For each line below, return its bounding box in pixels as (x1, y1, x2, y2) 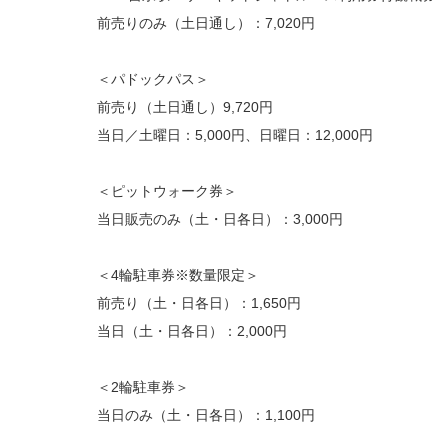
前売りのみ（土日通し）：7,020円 (97, 15, 315, 31)
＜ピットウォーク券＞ (97, 183, 237, 199)
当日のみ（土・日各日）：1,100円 (97, 407, 315, 423)
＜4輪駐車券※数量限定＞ (97, 267, 259, 283)
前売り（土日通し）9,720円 (97, 99, 273, 115)
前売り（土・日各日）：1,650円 (97, 295, 301, 311)
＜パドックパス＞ (97, 71, 209, 87)
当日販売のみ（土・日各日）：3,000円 (97, 211, 343, 227)
